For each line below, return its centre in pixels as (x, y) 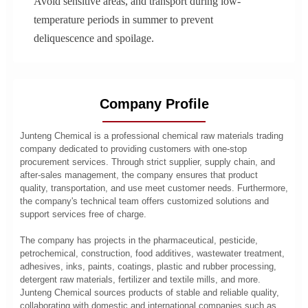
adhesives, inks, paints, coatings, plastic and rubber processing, (148, 266)
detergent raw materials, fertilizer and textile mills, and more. (140, 279)
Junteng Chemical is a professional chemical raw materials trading (151, 135)
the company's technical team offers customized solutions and (144, 201)
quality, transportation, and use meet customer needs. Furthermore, (154, 188)
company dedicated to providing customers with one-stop (133, 148)
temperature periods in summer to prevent (123, 19)
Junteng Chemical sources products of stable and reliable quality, (149, 292)
